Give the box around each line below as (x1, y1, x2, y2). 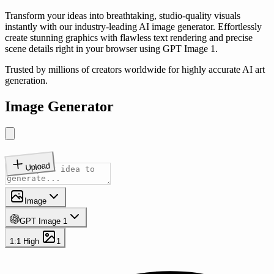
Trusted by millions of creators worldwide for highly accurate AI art (5, 64, 265, 75)
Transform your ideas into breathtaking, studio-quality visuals (5, 10, 240, 21)
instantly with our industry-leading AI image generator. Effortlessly (5, 21, 262, 32)
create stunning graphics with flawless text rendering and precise (5, 32, 253, 43)
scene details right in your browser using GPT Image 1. (5, 43, 218, 54)
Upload (24, 160, 51, 172)
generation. (5, 75, 48, 86)
